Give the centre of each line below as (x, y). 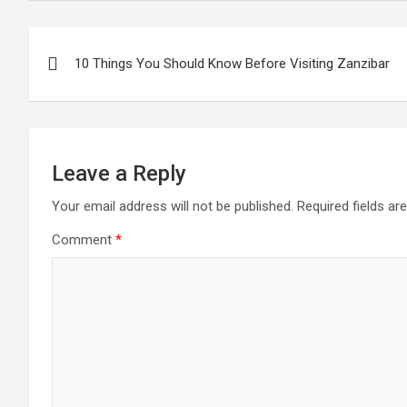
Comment (84, 240)
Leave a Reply (119, 174)
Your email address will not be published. (173, 206)
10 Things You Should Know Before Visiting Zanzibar (232, 64)
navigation (96, 82)
